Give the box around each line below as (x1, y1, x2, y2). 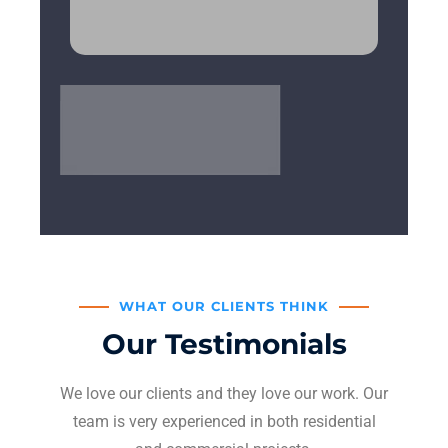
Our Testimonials (101, 327, 347, 362)
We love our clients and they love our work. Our (60, 384, 388, 404)
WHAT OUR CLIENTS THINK (119, 298, 329, 315)
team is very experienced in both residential (72, 412, 376, 432)
